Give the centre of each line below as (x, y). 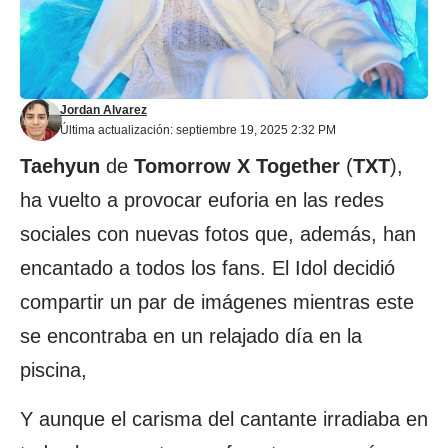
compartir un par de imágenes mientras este (217, 302)
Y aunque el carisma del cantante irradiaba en (224, 419)
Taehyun (60, 166)
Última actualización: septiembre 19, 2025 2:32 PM (198, 130)
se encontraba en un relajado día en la (191, 336)
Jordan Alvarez (103, 110)
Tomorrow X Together (237, 166)
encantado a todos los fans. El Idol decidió (207, 268)
